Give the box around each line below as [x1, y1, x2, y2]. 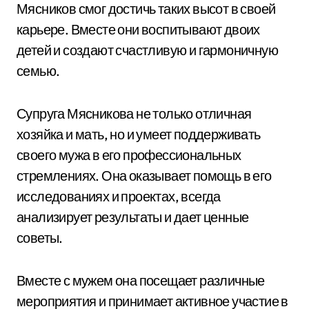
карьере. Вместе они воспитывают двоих [17, 21, 260, 38]
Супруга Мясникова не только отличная [17, 105, 252, 122]
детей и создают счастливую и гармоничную [17, 41, 278, 59]
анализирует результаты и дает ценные [17, 208, 249, 226]
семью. [17, 62, 60, 79]
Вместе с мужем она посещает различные [17, 272, 265, 289]
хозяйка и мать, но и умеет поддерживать [17, 126, 261, 143]
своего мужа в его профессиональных [17, 146, 241, 163]
